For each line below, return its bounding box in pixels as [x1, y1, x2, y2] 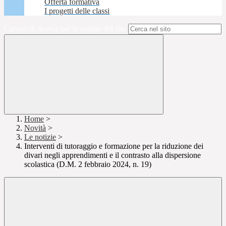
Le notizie [24, 133, 56, 142]
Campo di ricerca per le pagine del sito [4, 24, 126, 33]
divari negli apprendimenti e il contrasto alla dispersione [24, 151, 201, 160]
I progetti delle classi [44, 7, 109, 16]
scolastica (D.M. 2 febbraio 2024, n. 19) [24, 160, 151, 169]
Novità [24, 124, 46, 133]
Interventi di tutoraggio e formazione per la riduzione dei [24, 142, 203, 151]
